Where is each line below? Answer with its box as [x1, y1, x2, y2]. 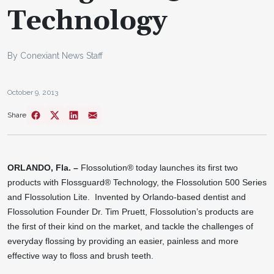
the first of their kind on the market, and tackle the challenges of [7, 221, 253, 231]
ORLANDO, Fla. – [7, 162, 78, 172]
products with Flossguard [7, 177, 105, 187]
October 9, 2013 [7, 87, 58, 97]
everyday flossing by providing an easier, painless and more [7, 235, 239, 246]
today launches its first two [133, 162, 238, 172]
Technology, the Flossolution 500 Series [111, 177, 267, 187]
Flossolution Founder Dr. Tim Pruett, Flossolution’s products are [7, 206, 254, 217]
